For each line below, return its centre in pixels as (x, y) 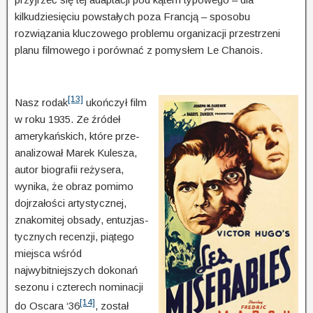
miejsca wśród (48, 253)
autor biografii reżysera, (69, 169)
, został (112, 305)
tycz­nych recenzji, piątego (74, 236)
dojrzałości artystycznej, (71, 203)
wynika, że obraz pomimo (74, 186)
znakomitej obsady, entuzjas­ (82, 219)
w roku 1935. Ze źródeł (67, 119)
